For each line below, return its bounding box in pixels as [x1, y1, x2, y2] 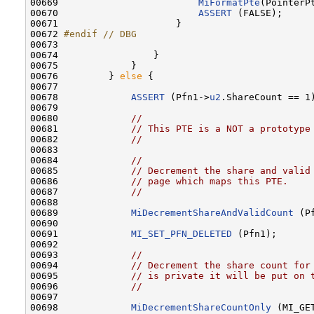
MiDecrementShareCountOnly [131, 301, 271, 313]
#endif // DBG [64, 28, 137, 39]
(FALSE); [232, 7, 282, 18]
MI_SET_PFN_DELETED [131, 228, 232, 239]
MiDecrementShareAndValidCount [131, 207, 294, 218]
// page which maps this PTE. [131, 175, 288, 186]
